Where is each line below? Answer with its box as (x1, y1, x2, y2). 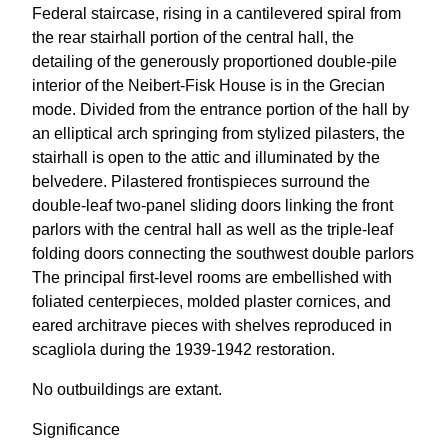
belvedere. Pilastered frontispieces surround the (32, 173, 370, 190)
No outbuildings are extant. (32, 381, 222, 398)
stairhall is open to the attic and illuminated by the (32, 149, 380, 166)
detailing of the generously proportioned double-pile (32, 53, 397, 70)
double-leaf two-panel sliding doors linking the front (32, 197, 393, 214)
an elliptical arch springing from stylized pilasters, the (32, 125, 405, 142)
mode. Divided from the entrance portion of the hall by (32, 101, 409, 118)
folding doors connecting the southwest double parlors (32, 245, 414, 262)
